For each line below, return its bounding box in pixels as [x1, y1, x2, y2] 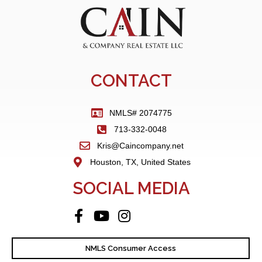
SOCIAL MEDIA [72, 178, 190, 198]
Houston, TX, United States [90, 157, 191, 167]
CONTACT [90, 70, 172, 91]
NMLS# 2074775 [109, 108, 172, 118]
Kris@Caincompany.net [97, 140, 184, 150]
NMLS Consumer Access [85, 243, 176, 253]
